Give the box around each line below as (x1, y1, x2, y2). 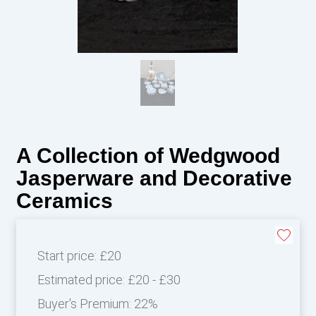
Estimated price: (37, 272, 128, 287)
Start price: (37, 248, 99, 263)
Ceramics (16, 188, 113, 212)
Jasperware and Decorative (16, 166, 292, 190)
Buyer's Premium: (37, 296, 134, 311)
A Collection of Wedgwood (16, 143, 280, 167)
